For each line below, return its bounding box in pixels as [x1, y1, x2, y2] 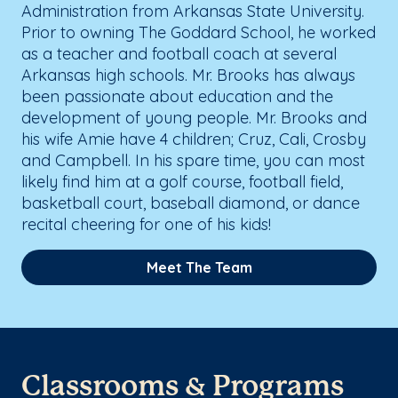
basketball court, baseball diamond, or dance [21, 192, 360, 213]
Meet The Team [146, 258, 252, 276]
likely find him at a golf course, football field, [21, 171, 343, 192]
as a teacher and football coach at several [21, 43, 337, 64]
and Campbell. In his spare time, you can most [21, 149, 365, 171]
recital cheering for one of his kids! [21, 213, 271, 235]
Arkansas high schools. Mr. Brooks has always [21, 64, 355, 85]
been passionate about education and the [21, 85, 333, 107]
